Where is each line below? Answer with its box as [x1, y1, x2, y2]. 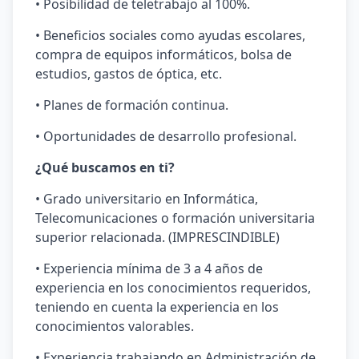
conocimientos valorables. [35, 317, 194, 335]
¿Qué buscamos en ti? [35, 159, 175, 176]
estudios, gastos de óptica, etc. [35, 65, 222, 83]
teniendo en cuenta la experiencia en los [35, 298, 279, 316]
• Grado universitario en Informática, [35, 190, 258, 208]
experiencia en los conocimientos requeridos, [35, 279, 311, 296]
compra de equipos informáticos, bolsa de [35, 46, 292, 63]
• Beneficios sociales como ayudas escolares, [35, 26, 305, 44]
